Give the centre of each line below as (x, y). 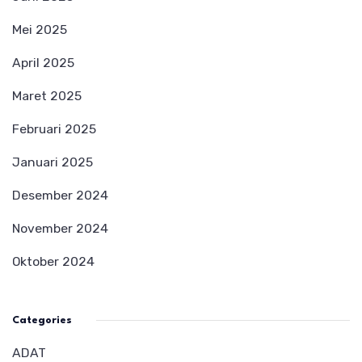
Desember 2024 (60, 195)
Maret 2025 (47, 95)
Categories (42, 320)
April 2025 (43, 62)
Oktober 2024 (53, 261)
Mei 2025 (40, 29)
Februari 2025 (54, 128)
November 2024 (60, 228)
